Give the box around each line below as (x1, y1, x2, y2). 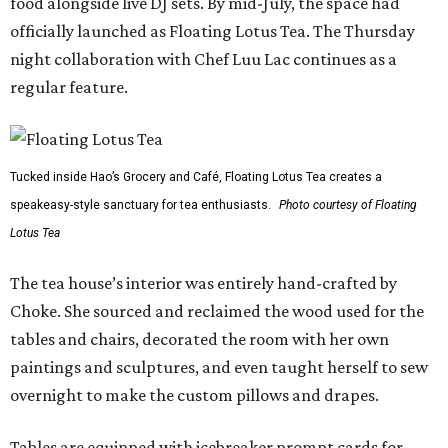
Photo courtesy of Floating (279, 198, 417, 212)
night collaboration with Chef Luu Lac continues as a (10, 49, 397, 69)
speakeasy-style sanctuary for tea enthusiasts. (10, 198, 271, 212)
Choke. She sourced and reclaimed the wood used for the (10, 301, 424, 321)
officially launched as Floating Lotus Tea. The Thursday (10, 21, 415, 41)
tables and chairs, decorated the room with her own (10, 329, 389, 349)
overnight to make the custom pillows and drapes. (10, 385, 379, 405)
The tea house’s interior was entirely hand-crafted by (10, 273, 397, 293)
